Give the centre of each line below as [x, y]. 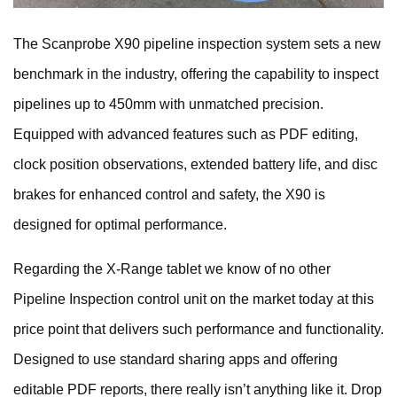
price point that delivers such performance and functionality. [198, 329]
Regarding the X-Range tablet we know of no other [172, 269]
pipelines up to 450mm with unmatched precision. [168, 104]
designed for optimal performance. [120, 224]
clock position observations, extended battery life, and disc [195, 164]
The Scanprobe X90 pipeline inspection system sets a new [197, 43]
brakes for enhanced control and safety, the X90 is [169, 194]
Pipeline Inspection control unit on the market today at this [194, 299]
